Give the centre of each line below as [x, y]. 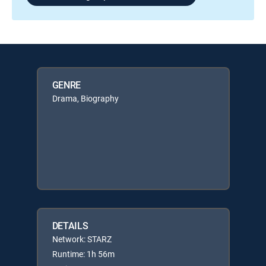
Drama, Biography [85, 98]
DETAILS [70, 225]
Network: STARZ [82, 239]
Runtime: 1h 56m [83, 254]
